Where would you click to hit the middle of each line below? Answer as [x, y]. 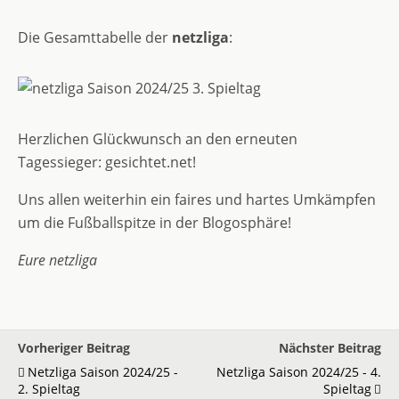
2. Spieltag [49, 389]
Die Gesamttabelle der [95, 37]
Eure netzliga [57, 260]
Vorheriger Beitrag [74, 348]
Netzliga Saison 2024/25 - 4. [299, 372]
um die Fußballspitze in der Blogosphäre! [155, 223]
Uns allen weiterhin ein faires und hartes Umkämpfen [197, 199]
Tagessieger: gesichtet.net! [107, 162]
